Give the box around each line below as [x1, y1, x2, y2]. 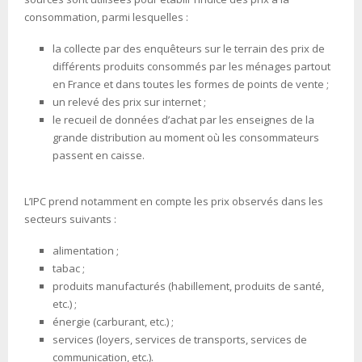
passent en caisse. [53, 147, 145, 162]
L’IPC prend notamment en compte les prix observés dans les [24, 193, 323, 208]
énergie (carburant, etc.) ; [53, 314, 174, 329]
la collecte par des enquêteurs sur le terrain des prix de [53, 40, 325, 56]
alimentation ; [53, 242, 119, 258]
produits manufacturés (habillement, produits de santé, [53, 278, 324, 293]
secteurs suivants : [24, 211, 116, 226]
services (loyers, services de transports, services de [53, 331, 307, 347]
